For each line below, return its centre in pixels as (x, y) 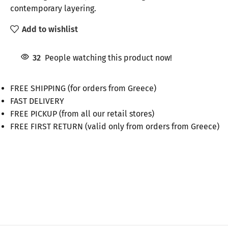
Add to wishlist (50, 29)
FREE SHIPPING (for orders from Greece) (83, 88)
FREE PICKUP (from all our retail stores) (82, 114)
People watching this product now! (108, 58)
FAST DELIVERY (37, 101)
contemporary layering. (53, 8)
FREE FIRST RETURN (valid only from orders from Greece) (115, 126)
